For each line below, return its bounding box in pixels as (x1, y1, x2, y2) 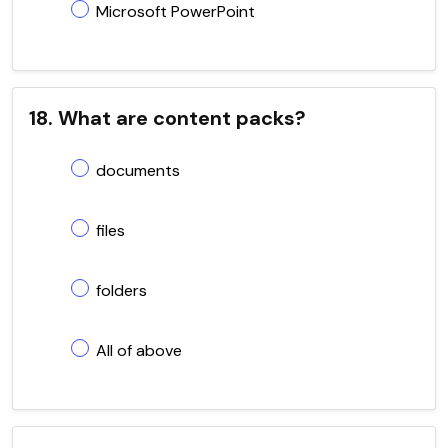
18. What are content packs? (29, 104, 306, 131)
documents (96, 159, 180, 181)
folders (96, 279, 147, 301)
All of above (96, 339, 182, 361)
